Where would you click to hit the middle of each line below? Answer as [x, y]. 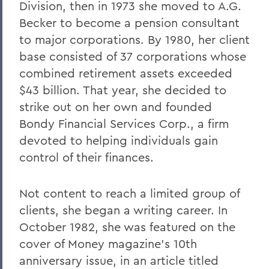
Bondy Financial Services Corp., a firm [124, 124]
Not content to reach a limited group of [129, 193]
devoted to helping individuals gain [119, 141]
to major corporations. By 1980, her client [134, 40]
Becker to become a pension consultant [129, 23]
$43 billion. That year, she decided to [123, 90]
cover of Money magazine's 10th [108, 244]
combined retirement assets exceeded [126, 73]
